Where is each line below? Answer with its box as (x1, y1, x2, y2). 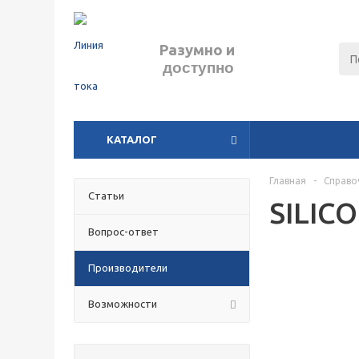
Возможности (88, 298, 157, 309)
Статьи (88, 190, 124, 201)
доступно (143, 59, 234, 76)
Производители (88, 262, 167, 273)
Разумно (159, 42, 226, 58)
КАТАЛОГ (107, 134, 157, 145)
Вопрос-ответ (88, 226, 159, 237)
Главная (269, 175, 306, 186)
